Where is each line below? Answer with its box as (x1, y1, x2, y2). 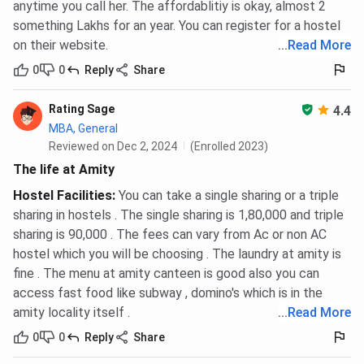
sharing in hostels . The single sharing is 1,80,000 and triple (13, 207, 344, 223)
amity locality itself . (13, 305, 130, 321)
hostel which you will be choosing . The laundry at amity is (13, 246, 341, 262)
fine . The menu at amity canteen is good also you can (13, 266, 319, 282)
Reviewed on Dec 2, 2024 (49, 140, 177, 154)
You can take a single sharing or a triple (119, 188, 339, 204)
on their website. (13, 37, 108, 54)
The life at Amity (13, 162, 115, 178)
